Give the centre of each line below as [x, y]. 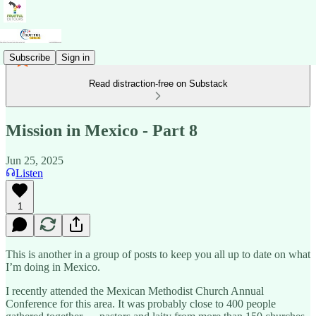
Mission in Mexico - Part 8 [102, 130]
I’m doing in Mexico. [53, 267]
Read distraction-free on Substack [158, 84]
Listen [29, 173]
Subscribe [30, 57]
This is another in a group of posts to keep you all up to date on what [158, 254]
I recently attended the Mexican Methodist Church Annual [135, 291]
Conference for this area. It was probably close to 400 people [141, 303]
